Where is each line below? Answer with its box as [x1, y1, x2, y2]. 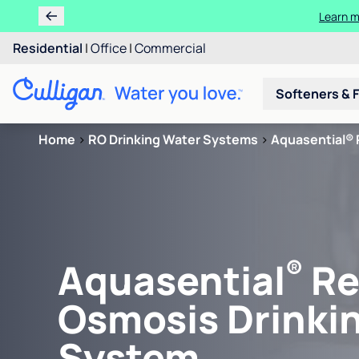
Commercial [135, 39, 206, 57]
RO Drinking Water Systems [88, 131, 258, 148]
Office [91, 39, 127, 57]
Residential [13, 39, 83, 57]
